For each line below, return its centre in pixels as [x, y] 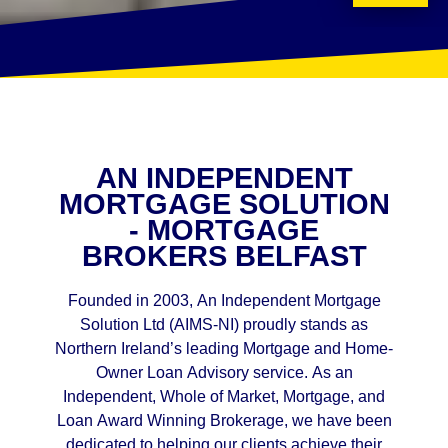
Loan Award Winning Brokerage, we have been [224, 421]
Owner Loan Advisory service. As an [224, 373]
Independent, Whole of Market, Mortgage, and [224, 397]
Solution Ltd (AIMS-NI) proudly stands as [224, 325]
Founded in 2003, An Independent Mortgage [224, 301]
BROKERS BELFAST [224, 256]
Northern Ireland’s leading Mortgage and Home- [224, 349]
